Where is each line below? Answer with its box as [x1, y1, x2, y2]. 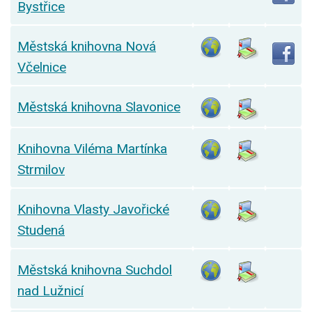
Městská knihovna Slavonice [17, 99, 180, 116]
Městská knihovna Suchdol [17, 262, 172, 279]
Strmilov [17, 162, 65, 178]
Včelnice [17, 59, 66, 76]
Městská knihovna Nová [17, 38, 156, 55]
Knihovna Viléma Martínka [17, 141, 167, 157]
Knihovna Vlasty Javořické [17, 201, 169, 218]
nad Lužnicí [17, 283, 84, 299]
